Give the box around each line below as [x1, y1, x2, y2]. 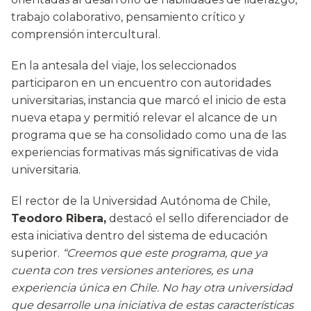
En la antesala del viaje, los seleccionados [11, 59, 236, 73]
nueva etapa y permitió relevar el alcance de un [11, 111, 277, 125]
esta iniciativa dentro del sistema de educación [11, 229, 267, 243]
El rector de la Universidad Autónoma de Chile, [11, 194, 270, 208]
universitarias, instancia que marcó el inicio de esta [11, 94, 286, 108]
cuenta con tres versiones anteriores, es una [11, 264, 253, 278]
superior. [11, 246, 62, 260]
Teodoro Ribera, [11, 212, 106, 226]
